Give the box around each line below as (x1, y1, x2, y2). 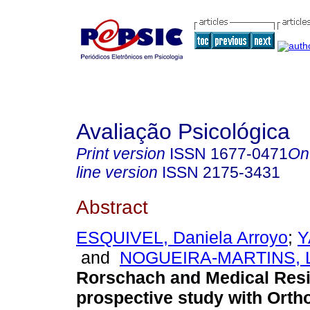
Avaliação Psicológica (76, 119, 290, 144)
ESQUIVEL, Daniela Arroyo (76, 228, 288, 248)
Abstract (76, 195, 148, 218)
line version (76, 163, 158, 181)
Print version (76, 145, 165, 163)
